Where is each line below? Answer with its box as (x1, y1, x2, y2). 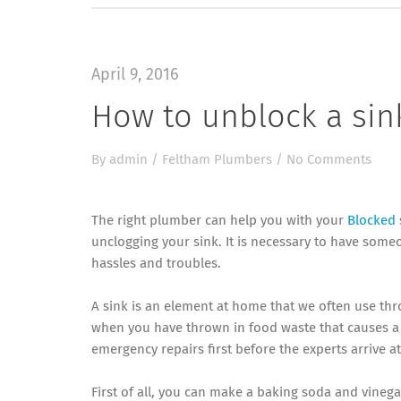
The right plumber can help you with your (91, 214, 347, 227)
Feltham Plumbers (162, 153, 272, 166)
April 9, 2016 (91, 67, 179, 83)
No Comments (286, 153, 371, 166)
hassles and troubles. (91, 257, 221, 270)
